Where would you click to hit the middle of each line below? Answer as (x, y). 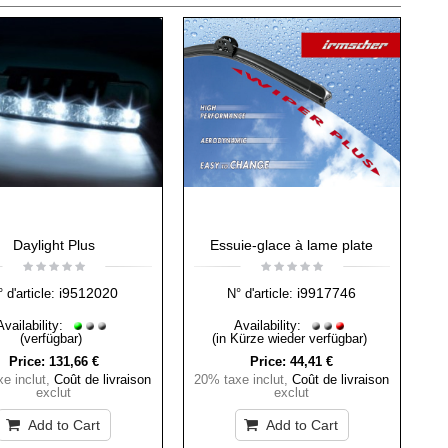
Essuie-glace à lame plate (292, 245)
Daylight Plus (53, 245)
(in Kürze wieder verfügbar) (289, 339)
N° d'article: (260, 294)
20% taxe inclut (239, 380)
